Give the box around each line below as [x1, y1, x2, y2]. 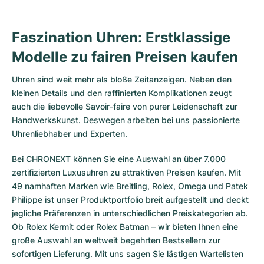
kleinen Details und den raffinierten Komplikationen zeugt [12, 88, 232, 98]
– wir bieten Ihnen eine [149, 222, 238, 232]
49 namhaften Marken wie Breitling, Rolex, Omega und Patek [12, 181, 248, 191]
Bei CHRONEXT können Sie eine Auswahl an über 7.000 [12, 154, 226, 164]
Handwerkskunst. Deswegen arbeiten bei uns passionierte [12, 115, 240, 125]
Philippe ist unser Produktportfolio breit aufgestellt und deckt [12, 194, 249, 204]
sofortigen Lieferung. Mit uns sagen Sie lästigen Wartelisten [12, 249, 243, 259]
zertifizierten [12, 167, 62, 177]
